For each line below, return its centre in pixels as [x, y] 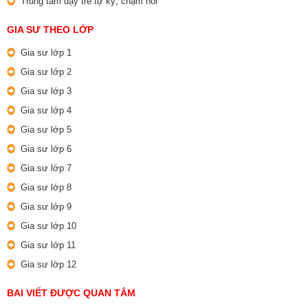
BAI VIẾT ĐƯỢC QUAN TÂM [71, 293]
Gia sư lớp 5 [46, 130]
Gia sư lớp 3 [46, 91]
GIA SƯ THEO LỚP [50, 30]
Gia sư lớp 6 [46, 149]
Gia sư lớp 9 [46, 207]
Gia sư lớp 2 [46, 72]
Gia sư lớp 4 [46, 111]
